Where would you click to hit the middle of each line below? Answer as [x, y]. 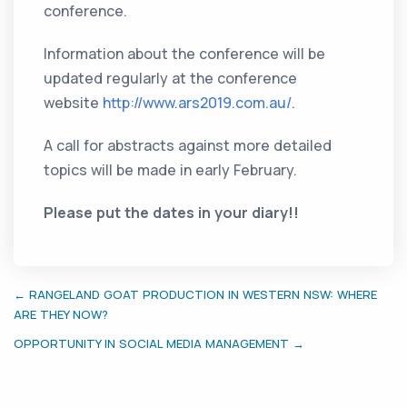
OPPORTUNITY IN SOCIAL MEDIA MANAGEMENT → [159, 344]
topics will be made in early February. [171, 170]
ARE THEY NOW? [61, 315]
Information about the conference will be [185, 54]
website [74, 103]
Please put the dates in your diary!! [172, 213]
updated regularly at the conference [171, 79]
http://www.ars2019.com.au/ [198, 103]
